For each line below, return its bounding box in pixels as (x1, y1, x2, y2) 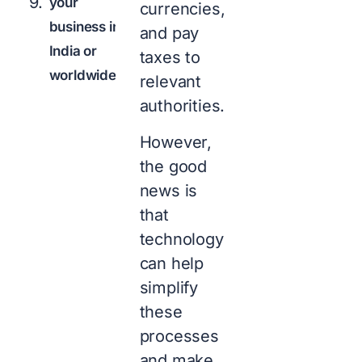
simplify (139, 277, 199, 297)
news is (139, 180, 198, 200)
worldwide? (48, 66, 124, 83)
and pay (139, 23, 200, 44)
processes (139, 326, 219, 346)
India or (48, 42, 98, 59)
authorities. (139, 96, 230, 116)
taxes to (139, 48, 201, 68)
